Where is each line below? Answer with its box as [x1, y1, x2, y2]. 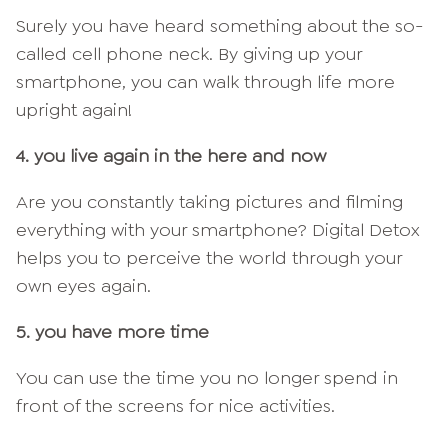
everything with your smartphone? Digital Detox [16, 218, 420, 243]
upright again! [16, 98, 132, 123]
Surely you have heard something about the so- [16, 14, 423, 39]
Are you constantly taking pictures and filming [16, 190, 403, 215]
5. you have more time [16, 320, 209, 345]
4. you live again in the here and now [16, 144, 326, 169]
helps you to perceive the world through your [16, 246, 402, 271]
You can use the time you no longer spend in [16, 366, 398, 391]
